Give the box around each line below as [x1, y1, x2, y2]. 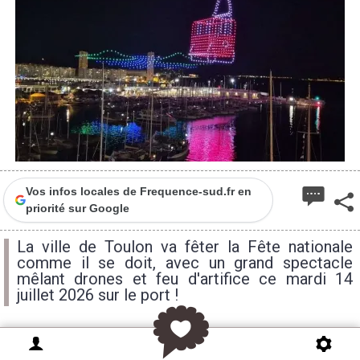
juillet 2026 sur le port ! [17, 285, 178, 305]
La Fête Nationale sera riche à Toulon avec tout [8, 339, 314, 356]
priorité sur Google [25, 202, 129, 215]
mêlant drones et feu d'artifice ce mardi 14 [17, 269, 353, 288]
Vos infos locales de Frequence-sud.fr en [25, 185, 252, 198]
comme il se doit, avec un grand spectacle [17, 253, 353, 272]
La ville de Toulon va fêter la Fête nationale [17, 237, 353, 256]
